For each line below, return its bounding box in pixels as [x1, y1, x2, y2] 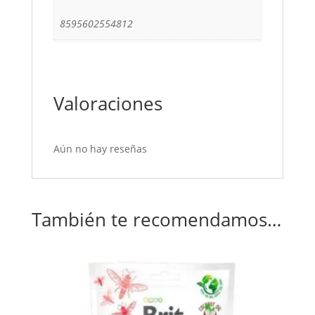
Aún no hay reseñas [53, 141, 147, 155]
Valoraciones [53, 90, 162, 116]
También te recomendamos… [31, 206, 281, 232]
